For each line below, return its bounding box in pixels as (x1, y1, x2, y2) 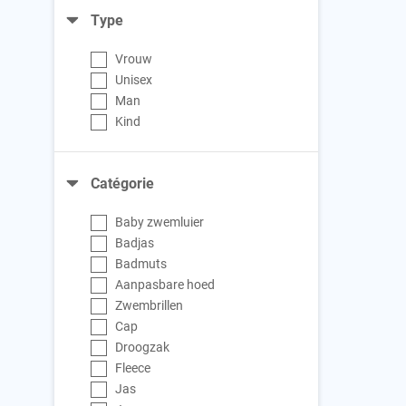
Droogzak (115, 338, 170, 356)
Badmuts (115, 255, 168, 273)
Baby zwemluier (115, 213, 205, 231)
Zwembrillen (115, 296, 184, 314)
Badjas (115, 234, 155, 252)
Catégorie (91, 173, 154, 193)
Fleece (115, 359, 151, 377)
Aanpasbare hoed (115, 275, 216, 294)
